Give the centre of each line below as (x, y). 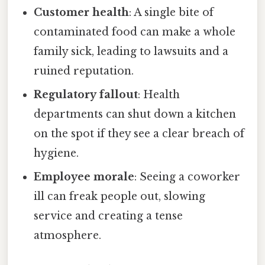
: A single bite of (172, 12)
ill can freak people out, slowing (120, 196)
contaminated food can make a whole (135, 32)
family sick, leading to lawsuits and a (131, 51)
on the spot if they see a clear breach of (139, 133)
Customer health (82, 12)
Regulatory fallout (86, 94)
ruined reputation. (84, 71)
